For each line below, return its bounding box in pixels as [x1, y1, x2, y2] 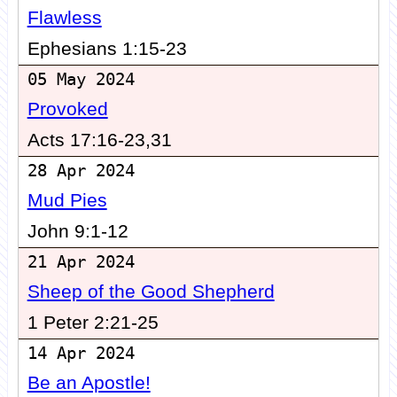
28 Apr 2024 [27, 161, 135, 181]
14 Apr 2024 [27, 344, 135, 363]
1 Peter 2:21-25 [27, 312, 159, 334]
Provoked [27, 98, 108, 121]
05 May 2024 [27, 70, 135, 90]
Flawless [27, 7, 102, 29]
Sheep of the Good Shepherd [27, 281, 275, 303]
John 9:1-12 [27, 221, 128, 243]
